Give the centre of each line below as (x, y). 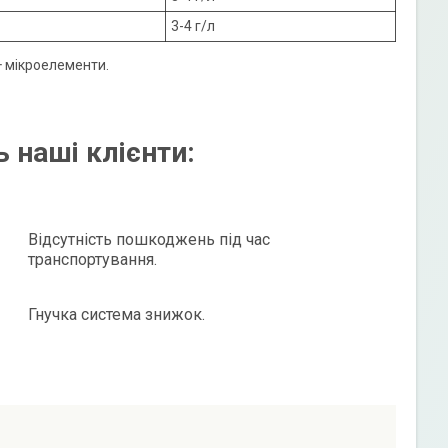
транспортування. (92, 259)
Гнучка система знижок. (116, 314)
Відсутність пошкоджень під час (148, 239)
